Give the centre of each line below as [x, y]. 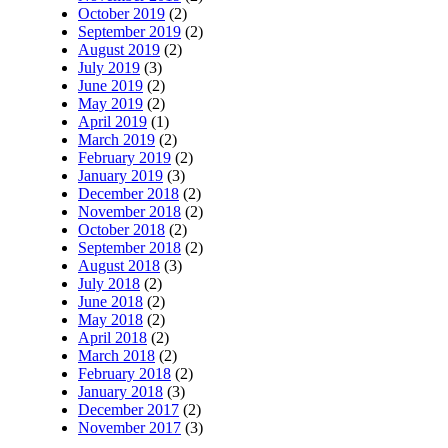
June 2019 [110, 86]
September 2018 [129, 248]
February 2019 [124, 158]
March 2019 [116, 140]
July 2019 [109, 68]
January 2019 [120, 176]
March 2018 [116, 356]
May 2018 [110, 320]
